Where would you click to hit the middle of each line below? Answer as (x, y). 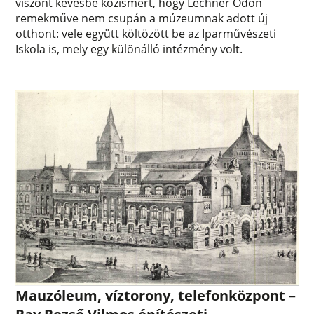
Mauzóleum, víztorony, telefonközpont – (156, 295)
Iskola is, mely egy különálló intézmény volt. (129, 49)
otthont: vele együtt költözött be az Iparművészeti (146, 34)
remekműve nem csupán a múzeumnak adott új (142, 18)
